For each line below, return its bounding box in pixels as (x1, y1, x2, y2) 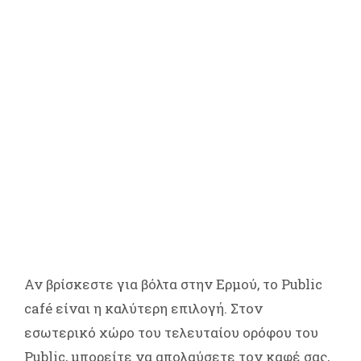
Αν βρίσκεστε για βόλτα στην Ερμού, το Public (24, 274, 322, 293)
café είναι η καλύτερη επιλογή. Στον (24, 298, 263, 317)
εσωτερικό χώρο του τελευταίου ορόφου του (24, 322, 318, 342)
